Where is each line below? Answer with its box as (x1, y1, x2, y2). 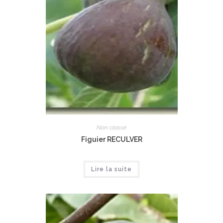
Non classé (97, 123, 126, 131)
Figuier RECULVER (81, 135, 142, 143)
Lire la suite (91, 165, 132, 173)
